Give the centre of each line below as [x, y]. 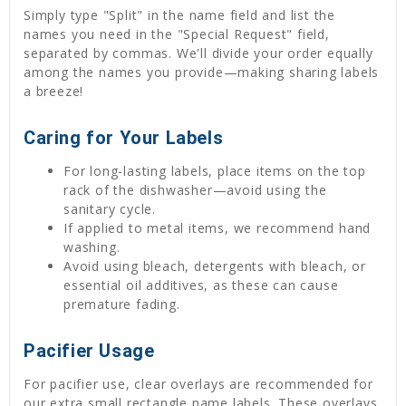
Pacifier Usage [89, 350]
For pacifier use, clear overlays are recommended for [198, 383]
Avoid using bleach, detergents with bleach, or [215, 266]
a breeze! [54, 91]
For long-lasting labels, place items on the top [215, 170]
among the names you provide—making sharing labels [202, 72]
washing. [92, 246]
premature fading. [122, 304]
